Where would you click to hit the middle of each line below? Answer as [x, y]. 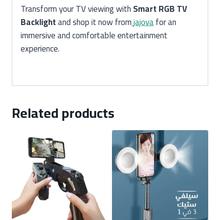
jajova [144, 22]
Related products [63, 113]
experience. [40, 48]
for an [165, 22]
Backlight [38, 22]
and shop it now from [94, 22]
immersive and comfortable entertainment [94, 35]
